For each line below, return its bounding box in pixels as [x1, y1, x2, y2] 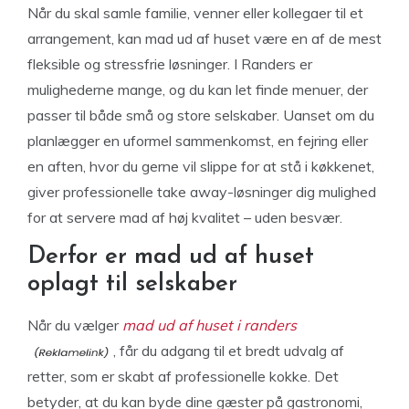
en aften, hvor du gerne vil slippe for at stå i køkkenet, [27, 156, 374, 175]
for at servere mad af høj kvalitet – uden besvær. [27, 207, 342, 226]
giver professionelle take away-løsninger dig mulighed [27, 182, 376, 201]
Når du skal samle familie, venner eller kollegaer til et [27, 3, 363, 22]
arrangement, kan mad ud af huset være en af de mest [27, 28, 382, 47]
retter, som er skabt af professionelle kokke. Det [27, 366, 339, 385]
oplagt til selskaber [27, 271, 237, 297]
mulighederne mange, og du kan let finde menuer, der [27, 79, 368, 99]
